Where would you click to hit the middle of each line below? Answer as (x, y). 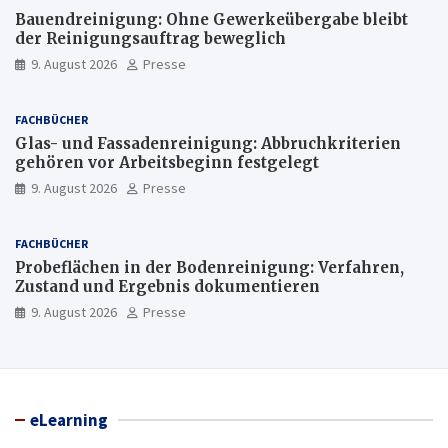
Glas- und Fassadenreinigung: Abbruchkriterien (208, 143)
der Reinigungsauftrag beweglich (150, 38)
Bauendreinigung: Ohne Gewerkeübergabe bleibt (211, 19)
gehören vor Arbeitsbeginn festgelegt (167, 162)
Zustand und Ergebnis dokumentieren (167, 286)
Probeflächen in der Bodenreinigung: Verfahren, (209, 267)
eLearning (69, 420)
